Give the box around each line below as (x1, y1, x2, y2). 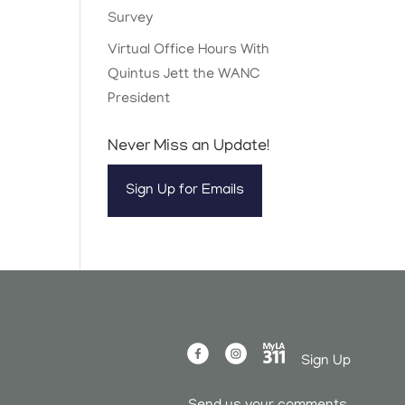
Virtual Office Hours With (108, 42, 270, 59)
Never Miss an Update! (108, 137, 270, 156)
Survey (108, 10, 154, 27)
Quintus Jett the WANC (108, 66, 261, 83)
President (108, 90, 171, 108)
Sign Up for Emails (126, 182, 245, 199)
